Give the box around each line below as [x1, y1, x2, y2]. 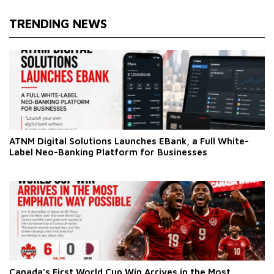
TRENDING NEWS [9, 16, 107, 31]
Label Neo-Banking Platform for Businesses [9, 146, 207, 157]
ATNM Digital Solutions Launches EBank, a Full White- [9, 135, 249, 146]
